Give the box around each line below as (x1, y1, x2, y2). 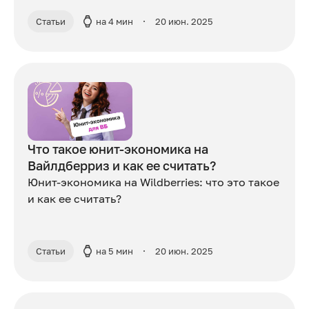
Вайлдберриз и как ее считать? (28, 158, 216, 174)
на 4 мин (96, 16, 133, 28)
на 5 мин (96, 246, 133, 257)
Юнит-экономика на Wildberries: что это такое (28, 175, 279, 190)
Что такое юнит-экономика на (28, 141, 208, 157)
